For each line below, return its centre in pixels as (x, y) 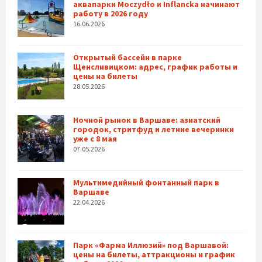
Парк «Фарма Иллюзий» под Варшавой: (151, 245)
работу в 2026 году (111, 13)
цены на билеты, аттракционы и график (154, 254)
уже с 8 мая (95, 139)
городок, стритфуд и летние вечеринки (154, 129)
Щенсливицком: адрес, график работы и (155, 67)
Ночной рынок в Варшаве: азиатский (147, 120)
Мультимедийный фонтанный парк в (146, 182)
